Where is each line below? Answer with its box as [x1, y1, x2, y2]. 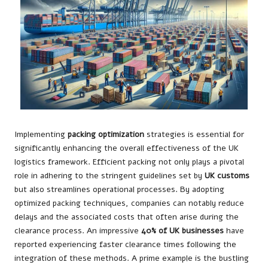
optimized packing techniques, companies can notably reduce [14, 197, 244, 209]
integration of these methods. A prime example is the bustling [14, 252, 249, 264]
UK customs [205, 170, 249, 182]
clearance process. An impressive [14, 225, 141, 237]
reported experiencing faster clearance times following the [14, 239, 236, 251]
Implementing [14, 129, 68, 141]
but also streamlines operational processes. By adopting [14, 184, 224, 196]
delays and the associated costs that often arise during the [14, 211, 239, 223]
